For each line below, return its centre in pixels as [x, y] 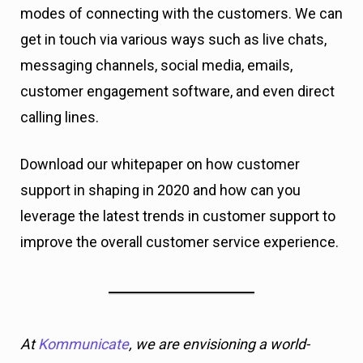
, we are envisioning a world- [219, 344]
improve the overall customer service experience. [179, 242]
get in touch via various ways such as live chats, [173, 39]
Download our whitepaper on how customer [160, 164]
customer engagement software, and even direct [177, 91]
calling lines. [60, 117]
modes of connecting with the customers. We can [181, 13]
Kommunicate [83, 344]
